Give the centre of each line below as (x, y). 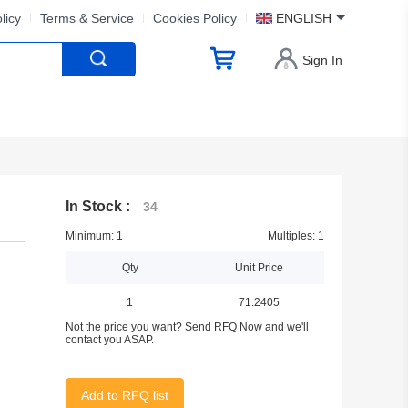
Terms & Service (87, 18)
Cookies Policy (194, 18)
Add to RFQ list (124, 395)
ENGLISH (304, 18)
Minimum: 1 (94, 236)
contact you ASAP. (109, 340)
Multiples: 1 (296, 236)
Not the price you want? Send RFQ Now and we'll (187, 327)
